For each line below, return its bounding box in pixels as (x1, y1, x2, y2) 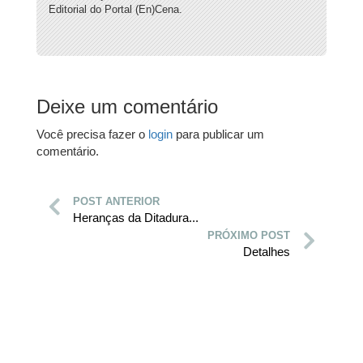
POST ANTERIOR (73, 195, 160, 208)
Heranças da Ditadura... (73, 211, 199, 225)
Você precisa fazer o (36, 127, 148, 142)
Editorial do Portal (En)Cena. (49, 3, 182, 16)
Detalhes (243, 245, 290, 259)
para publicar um (173, 127, 264, 142)
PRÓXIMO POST (207, 229, 290, 242)
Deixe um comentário (36, 96, 218, 118)
